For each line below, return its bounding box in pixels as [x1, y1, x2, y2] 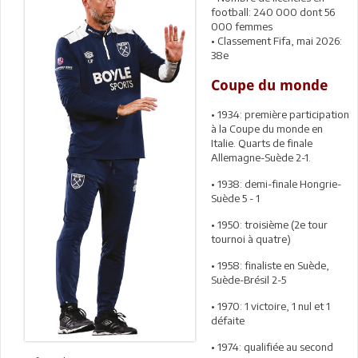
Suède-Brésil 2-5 [211, 272, 286, 286]
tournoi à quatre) [211, 232, 291, 245]
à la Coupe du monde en [211, 121, 323, 135]
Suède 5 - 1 [211, 191, 260, 205]
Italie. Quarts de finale [211, 136, 312, 149]
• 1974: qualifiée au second [211, 340, 333, 353]
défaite [211, 313, 245, 327]
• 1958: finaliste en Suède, [211, 258, 329, 272]
